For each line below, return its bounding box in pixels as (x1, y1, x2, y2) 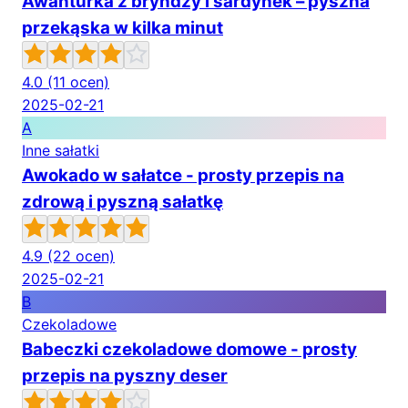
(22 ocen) (47, 247, 115, 266)
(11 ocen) (47, 73, 109, 92)
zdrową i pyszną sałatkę (22, 191, 223, 213)
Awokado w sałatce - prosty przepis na (22, 165, 344, 187)
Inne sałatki (22, 141, 99, 160)
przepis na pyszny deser (22, 365, 228, 387)
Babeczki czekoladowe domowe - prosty (22, 339, 357, 361)
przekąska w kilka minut (22, 17, 223, 39)
